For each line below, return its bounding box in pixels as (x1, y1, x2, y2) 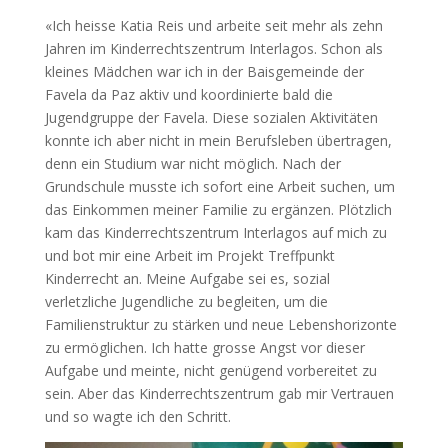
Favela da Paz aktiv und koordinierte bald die (44, 84, 333, 104)
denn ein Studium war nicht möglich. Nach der (44, 153, 341, 173)
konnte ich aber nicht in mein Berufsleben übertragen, (44, 130, 392, 150)
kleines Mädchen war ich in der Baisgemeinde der (44, 61, 364, 81)
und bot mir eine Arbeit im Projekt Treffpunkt (44, 245, 335, 265)
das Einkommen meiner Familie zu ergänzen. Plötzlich (44, 199, 392, 219)
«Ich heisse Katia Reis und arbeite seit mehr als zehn (44, 15, 383, 35)
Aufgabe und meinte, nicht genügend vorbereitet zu (44, 360, 377, 380)
